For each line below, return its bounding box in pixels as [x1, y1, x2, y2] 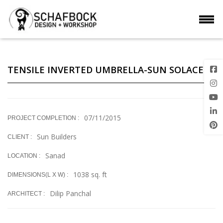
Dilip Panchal [50, 189, 92, 198]
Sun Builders [37, 132, 77, 141]
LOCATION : [7, 152, 41, 159]
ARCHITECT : [7, 190, 45, 197]
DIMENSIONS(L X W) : [7, 171, 69, 178]
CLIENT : [7, 133, 32, 140]
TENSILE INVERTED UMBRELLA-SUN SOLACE [7, 64, 204, 76]
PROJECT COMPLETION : [7, 114, 80, 121]
